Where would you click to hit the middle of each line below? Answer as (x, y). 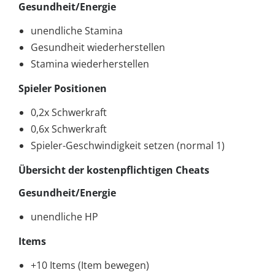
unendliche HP (64, 216)
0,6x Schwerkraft (69, 129)
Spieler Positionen (63, 88)
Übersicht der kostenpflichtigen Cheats (114, 170)
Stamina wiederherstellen (90, 64)
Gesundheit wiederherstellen (98, 47)
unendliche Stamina (77, 30)
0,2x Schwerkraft (69, 112)
